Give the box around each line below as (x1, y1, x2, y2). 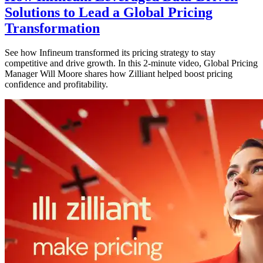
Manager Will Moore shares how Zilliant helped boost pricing (5, 69, 232, 79)
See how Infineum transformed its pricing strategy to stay (5, 48, 215, 58)
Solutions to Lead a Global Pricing (5, 4, 213, 20)
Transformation (5, 20, 100, 36)
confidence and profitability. (5, 79, 108, 90)
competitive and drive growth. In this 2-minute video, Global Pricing (5, 58, 258, 69)
